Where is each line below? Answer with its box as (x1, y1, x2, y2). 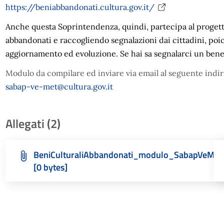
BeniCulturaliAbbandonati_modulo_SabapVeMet (33, 148, 222, 161)
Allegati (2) (5, 114, 60, 132)
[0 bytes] (33, 160, 67, 174)
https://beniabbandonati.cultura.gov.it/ (5, 2, 154, 12)
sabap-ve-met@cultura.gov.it (5, 81, 113, 91)
